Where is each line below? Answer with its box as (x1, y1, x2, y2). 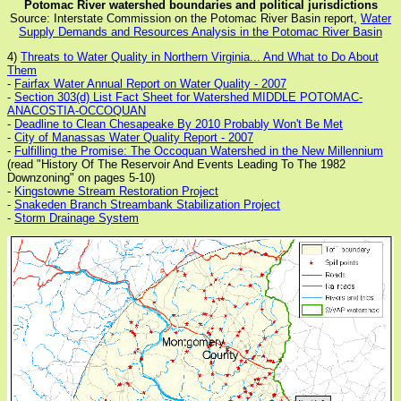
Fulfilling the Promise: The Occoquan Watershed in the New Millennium (14, 144, 383, 158)
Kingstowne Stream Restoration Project (14, 184, 218, 198)
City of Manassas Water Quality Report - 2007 (14, 131, 253, 144)
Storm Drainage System (14, 211, 139, 225)
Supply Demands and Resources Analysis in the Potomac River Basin (19, 25, 382, 38)
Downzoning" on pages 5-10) (7, 171, 155, 184)
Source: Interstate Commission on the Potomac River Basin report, (10, 12, 361, 25)
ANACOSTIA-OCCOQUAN (7, 104, 146, 117)
